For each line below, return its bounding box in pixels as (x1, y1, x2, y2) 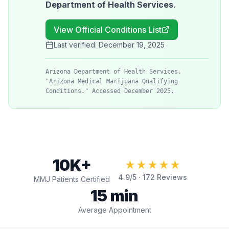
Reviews (155, 173, 187, 181)
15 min (90, 187, 139, 205)
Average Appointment (78, 205, 151, 214)
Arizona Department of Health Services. (45, 68, 181, 75)
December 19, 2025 (99, 40, 165, 49)
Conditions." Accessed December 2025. (45, 87, 174, 95)
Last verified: (54, 40, 99, 49)
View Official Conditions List (54, 25, 162, 35)
